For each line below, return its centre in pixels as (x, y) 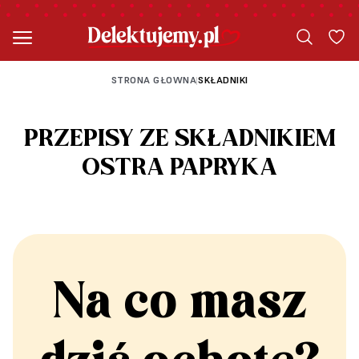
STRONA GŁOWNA (153, 80)
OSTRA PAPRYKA (179, 168)
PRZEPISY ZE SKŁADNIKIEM (179, 139)
